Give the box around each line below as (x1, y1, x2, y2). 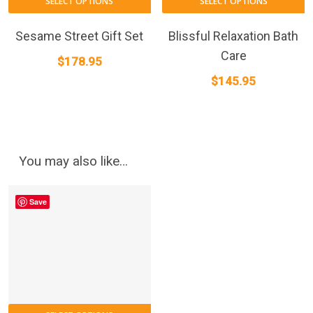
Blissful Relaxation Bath (168, 28, 299, 43)
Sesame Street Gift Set (15, 28, 144, 43)
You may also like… (18, 153, 128, 170)
